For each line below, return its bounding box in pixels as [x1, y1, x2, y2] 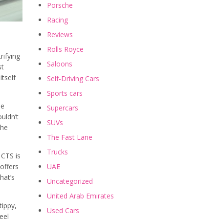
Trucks [47, 147, 68, 157]
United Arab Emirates [47, 191, 114, 201]
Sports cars [47, 88, 83, 98]
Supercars [47, 103, 78, 113]
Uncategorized [47, 176, 93, 186]
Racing [47, 15, 68, 25]
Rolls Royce [47, 44, 84, 54]
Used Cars [47, 206, 79, 216]
